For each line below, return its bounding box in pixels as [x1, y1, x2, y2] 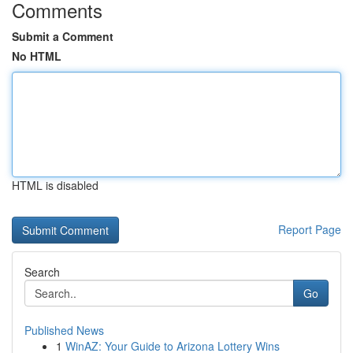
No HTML [12, 48, 61, 64]
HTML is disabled [12, 177, 98, 193]
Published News [24, 322, 104, 338]
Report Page [278, 221, 341, 237]
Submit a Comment [12, 28, 113, 44]
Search [24, 264, 60, 280]
